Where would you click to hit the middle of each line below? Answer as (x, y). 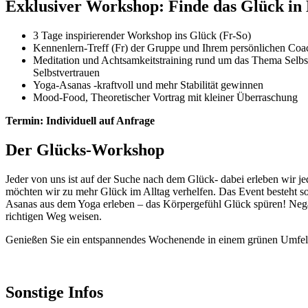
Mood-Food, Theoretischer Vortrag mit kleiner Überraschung (165, 98)
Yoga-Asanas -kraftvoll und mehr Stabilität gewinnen (148, 85)
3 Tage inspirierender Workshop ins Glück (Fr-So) (142, 36)
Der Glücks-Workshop (85, 150)
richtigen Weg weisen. (54, 217)
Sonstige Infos (54, 292)
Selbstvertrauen (66, 73)
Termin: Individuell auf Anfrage (80, 121)
